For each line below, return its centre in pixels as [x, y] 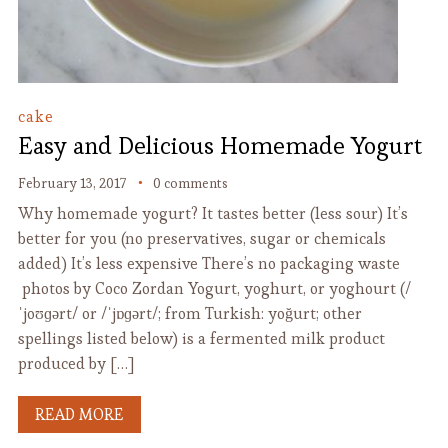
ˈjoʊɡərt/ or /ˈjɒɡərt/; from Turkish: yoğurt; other [189, 313]
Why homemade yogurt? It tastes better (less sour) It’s [212, 213]
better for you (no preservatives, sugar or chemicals [201, 238]
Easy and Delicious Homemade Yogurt [219, 145]
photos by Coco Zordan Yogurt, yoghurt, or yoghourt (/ [214, 288]
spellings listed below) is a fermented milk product [201, 338]
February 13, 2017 [71, 183]
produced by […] [75, 363]
